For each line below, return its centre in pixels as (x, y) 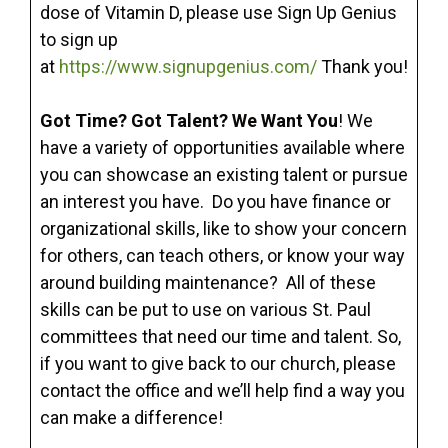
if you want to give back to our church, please (218, 364)
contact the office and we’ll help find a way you (222, 391)
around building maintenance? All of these (208, 283)
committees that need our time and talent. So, (220, 337)
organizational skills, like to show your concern (223, 229)
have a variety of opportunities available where (222, 148)
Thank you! (364, 67)
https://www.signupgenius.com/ (188, 67)
